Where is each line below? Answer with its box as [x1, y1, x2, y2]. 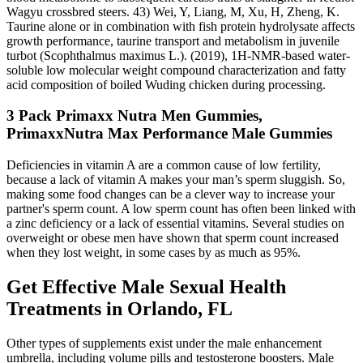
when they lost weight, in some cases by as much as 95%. [6, 246, 301, 260]
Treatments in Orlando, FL [6, 298, 233, 320]
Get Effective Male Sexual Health [6, 276, 286, 298]
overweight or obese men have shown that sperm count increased [6, 231, 339, 246]
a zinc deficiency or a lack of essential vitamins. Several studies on [6, 216, 344, 231]
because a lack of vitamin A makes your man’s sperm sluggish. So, [6, 173, 345, 187]
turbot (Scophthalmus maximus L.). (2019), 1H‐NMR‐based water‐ [6, 48, 350, 62]
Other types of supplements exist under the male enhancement [6, 335, 322, 350]
